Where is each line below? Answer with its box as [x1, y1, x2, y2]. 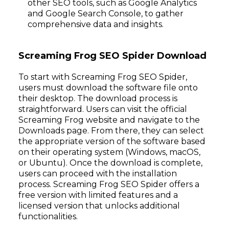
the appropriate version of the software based [18, 136, 205, 146]
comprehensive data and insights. [28, 19, 164, 29]
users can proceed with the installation [18, 169, 177, 178]
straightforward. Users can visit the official [18, 104, 187, 114]
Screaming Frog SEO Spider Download [18, 50, 207, 61]
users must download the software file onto [18, 83, 198, 93]
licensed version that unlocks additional [18, 201, 180, 211]
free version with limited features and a [18, 190, 178, 200]
